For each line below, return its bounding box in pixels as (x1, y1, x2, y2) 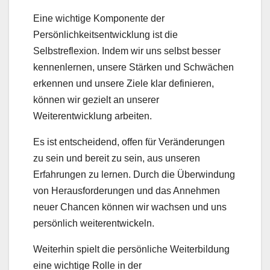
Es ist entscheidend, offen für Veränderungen (33, 136, 225, 147)
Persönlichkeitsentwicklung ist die (33, 29, 178, 40)
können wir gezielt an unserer (33, 94, 159, 105)
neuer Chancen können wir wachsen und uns (33, 201, 227, 212)
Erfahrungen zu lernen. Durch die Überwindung (33, 169, 235, 180)
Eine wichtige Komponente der (33, 13, 165, 24)
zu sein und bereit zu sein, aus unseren (33, 152, 200, 163)
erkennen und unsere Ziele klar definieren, (33, 78, 214, 89)
